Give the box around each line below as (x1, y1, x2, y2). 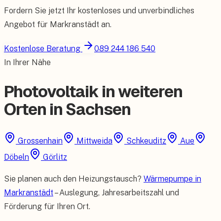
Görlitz (43, 152, 67, 162)
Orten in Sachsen (4, 99, 131, 120)
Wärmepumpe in (144, 174, 201, 184)
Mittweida (76, 136, 112, 146)
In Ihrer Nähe (4, 58, 51, 67)
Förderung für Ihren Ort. (4, 202, 90, 212)
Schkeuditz (126, 136, 166, 146)
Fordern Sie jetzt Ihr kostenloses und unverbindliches (4, 6, 194, 15)
